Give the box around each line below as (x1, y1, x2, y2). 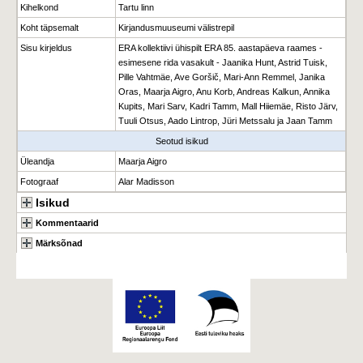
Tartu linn (118, 2, 154, 12)
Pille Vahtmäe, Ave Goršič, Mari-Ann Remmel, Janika (118, 72, 325, 82)
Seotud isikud (155, 136, 208, 146)
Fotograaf (20, 177, 58, 186)
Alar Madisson (118, 177, 174, 186)
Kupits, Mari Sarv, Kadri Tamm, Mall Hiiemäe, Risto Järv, (118, 101, 338, 111)
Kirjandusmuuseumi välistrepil (118, 23, 234, 32)
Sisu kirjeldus (20, 43, 72, 53)
